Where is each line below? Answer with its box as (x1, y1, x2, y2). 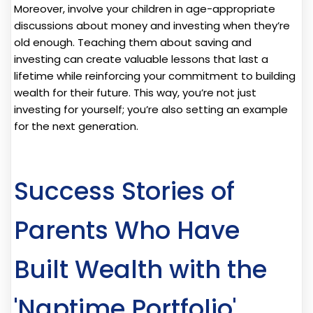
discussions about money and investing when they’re (14, 17, 290, 33)
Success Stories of (14, 173, 235, 208)
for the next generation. (14, 118, 138, 133)
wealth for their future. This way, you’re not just (14, 85, 256, 100)
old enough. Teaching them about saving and (14, 34, 252, 50)
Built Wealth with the (14, 252, 267, 286)
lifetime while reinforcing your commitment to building (14, 68, 296, 83)
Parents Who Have (14, 212, 240, 247)
